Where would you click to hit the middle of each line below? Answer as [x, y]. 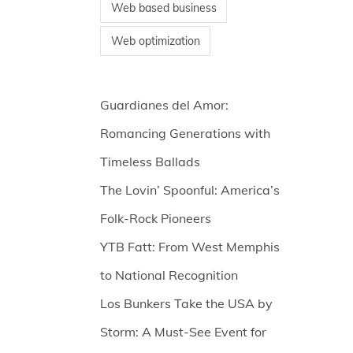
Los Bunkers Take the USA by [186, 304]
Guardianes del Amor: [164, 105]
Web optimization [155, 41]
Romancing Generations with [185, 134]
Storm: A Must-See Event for [183, 332]
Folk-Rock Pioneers [156, 219]
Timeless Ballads [150, 162]
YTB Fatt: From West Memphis [190, 247]
